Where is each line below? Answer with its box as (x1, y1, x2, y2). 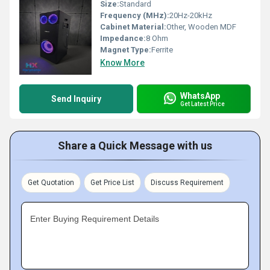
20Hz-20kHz (169, 11, 212, 20)
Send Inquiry (51, 94, 101, 104)
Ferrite (151, 45, 173, 54)
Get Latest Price (180, 100, 225, 107)
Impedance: (100, 34, 146, 43)
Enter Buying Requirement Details (30, 214, 159, 224)
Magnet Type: (100, 45, 151, 54)
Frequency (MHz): (100, 11, 169, 20)
